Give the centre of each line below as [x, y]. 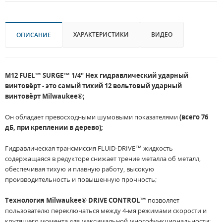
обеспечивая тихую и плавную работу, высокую [80, 169]
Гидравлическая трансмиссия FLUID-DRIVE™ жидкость [89, 148]
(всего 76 [194, 117]
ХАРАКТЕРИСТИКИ [101, 35]
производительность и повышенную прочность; [81, 180]
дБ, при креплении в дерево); [54, 128]
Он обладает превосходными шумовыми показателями [92, 117]
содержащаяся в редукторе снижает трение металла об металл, [103, 159]
